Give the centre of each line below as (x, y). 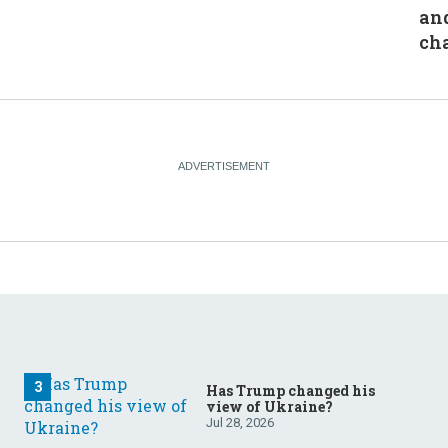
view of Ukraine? (269, 406)
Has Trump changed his (290, 390)
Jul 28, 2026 (240, 422)
